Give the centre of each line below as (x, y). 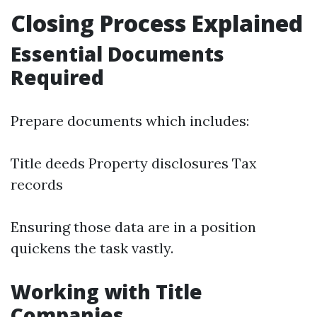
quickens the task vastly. (92, 248)
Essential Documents (117, 54)
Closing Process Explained (157, 23)
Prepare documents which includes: (130, 121)
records (37, 184)
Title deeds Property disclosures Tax (134, 163)
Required (57, 77)
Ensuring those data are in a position (133, 227)
